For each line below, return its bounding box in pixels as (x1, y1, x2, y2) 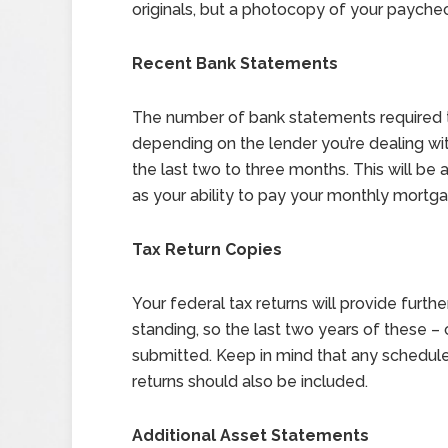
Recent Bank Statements (132, 54, 338, 73)
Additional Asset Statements (132, 426, 369, 445)
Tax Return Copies (132, 240, 282, 259)
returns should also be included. (132, 372, 368, 391)
